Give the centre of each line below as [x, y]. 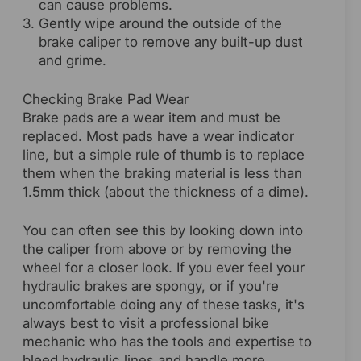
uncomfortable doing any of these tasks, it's [164, 304]
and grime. [73, 60]
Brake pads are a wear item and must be [151, 117]
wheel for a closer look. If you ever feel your [164, 267]
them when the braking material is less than [162, 173]
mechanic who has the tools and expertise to [167, 341]
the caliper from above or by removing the [157, 249]
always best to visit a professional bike [146, 323]
